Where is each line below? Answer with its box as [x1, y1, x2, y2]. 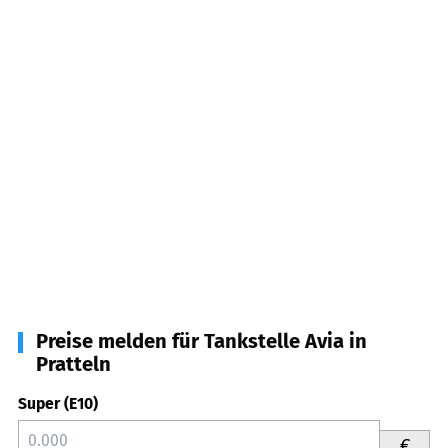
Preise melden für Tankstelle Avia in [36, 329, 367, 354]
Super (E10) [18, 394, 98, 414]
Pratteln [36, 352, 111, 377]
